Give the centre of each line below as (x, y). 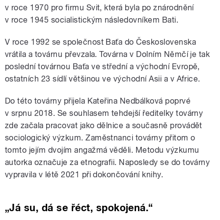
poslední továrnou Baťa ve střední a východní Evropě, (102, 67)
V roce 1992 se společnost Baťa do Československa (101, 42)
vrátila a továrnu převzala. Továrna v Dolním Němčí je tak (108, 55)
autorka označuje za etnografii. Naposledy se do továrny (108, 163)
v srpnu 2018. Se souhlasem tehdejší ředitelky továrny (104, 113)
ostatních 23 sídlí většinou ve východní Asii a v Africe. (103, 79)
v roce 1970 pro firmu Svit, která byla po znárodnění (99, 8)
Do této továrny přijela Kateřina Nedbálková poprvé (98, 101)
